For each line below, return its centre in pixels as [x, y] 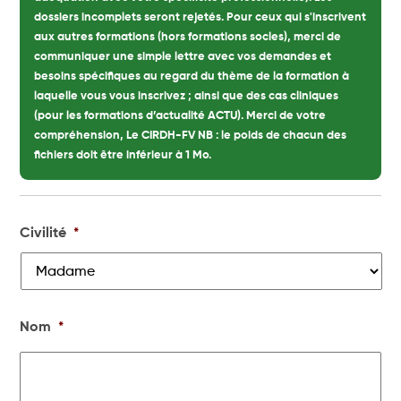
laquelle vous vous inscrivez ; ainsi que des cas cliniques [187, 96]
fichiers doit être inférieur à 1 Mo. [123, 155]
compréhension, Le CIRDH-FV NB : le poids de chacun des [191, 136]
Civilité [43, 234]
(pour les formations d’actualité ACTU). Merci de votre [180, 116]
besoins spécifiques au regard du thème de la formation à [192, 77]
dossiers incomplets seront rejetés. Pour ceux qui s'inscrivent [200, 17]
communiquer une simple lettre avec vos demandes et [183, 57]
